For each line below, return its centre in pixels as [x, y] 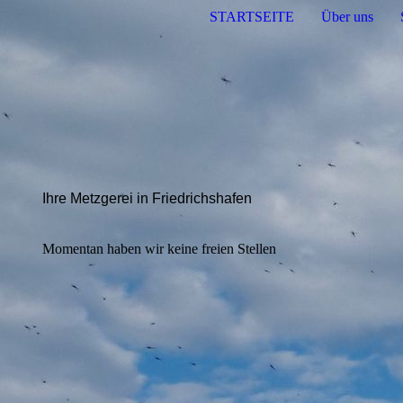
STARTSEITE [252, 17]
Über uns [347, 17]
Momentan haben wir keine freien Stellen [159, 248]
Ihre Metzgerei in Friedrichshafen [147, 198]
